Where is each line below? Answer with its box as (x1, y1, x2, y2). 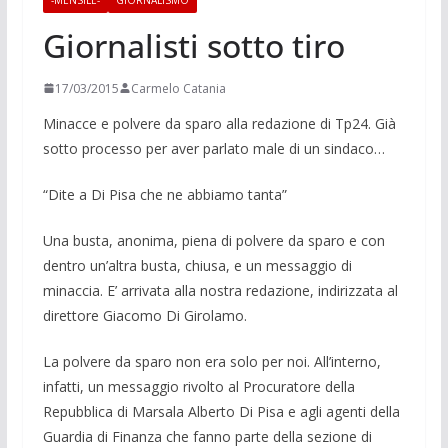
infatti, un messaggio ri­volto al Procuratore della (42, 376, 355, 396)
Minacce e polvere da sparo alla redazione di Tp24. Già (42, 113, 396, 133)
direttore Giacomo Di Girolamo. (42, 305, 247, 325)
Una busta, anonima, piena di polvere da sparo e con (42, 230, 385, 250)
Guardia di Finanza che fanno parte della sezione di (42, 426, 372, 446)
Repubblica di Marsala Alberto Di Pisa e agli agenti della (42, 401, 400, 421)
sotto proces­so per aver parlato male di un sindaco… (42, 138, 385, 158)
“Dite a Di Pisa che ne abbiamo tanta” (42, 184, 287, 204)
